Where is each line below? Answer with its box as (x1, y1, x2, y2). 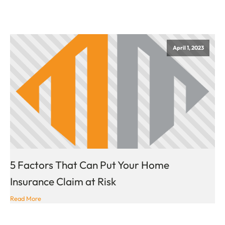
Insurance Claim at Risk (10, 175, 116, 188)
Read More (10, 194, 41, 202)
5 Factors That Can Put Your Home (10, 158, 169, 172)
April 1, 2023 (172, 44, 204, 51)
